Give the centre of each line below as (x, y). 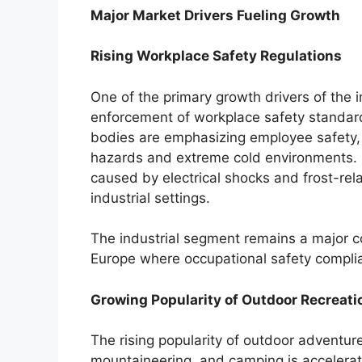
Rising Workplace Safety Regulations (216, 56)
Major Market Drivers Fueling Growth (215, 15)
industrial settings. (150, 198)
